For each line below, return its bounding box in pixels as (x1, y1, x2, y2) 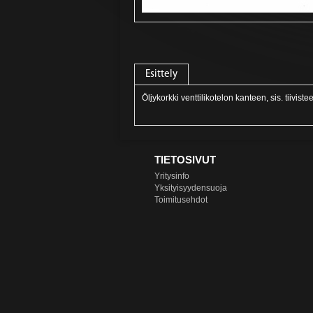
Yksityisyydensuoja (154, 183, 227, 193)
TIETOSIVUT (154, 154, 216, 166)
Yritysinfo (154, 171, 189, 181)
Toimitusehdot (154, 195, 208, 205)
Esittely (145, 69, 177, 80)
